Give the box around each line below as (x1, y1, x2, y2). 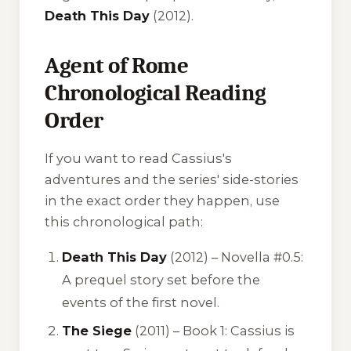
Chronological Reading (45, 80, 266, 107)
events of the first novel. (62, 295, 220, 311)
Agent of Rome (45, 52, 189, 79)
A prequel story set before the (62, 272, 261, 288)
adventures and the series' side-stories (45, 171, 299, 187)
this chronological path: (45, 213, 203, 230)
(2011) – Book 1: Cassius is (132, 322, 295, 338)
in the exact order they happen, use (45, 192, 280, 208)
